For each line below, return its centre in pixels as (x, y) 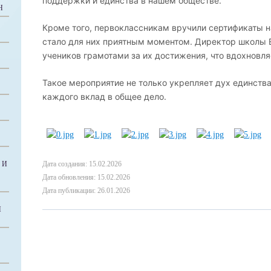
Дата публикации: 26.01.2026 (86, 191)
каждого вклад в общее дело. (104, 96)
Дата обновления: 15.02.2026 (86, 177)
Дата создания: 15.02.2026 (82, 164)
